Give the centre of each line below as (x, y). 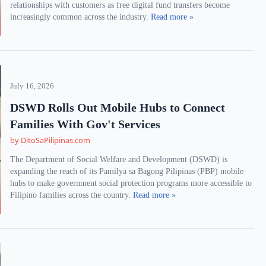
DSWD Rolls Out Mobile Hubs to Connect (118, 107)
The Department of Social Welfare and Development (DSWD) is (119, 159)
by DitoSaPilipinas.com (50, 140)
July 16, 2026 (32, 86)
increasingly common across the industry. (81, 17)
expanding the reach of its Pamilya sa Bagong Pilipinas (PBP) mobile (127, 171)
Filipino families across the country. (72, 195)
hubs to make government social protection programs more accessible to (131, 183)
